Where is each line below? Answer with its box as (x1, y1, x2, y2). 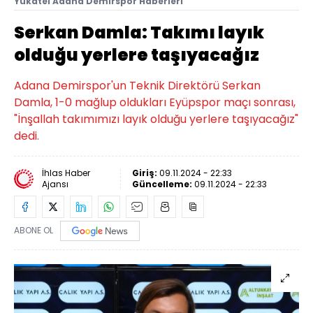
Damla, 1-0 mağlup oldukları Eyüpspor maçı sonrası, (14, 94, 296, 110)
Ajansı (42, 178, 68, 190)
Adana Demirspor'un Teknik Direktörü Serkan (14, 78, 261, 94)
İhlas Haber (42, 167, 90, 179)
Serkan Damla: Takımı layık (14, 21, 264, 44)
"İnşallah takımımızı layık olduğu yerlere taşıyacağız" (14, 111, 298, 127)
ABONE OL (14, 224, 53, 237)
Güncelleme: (132, 178, 194, 190)
